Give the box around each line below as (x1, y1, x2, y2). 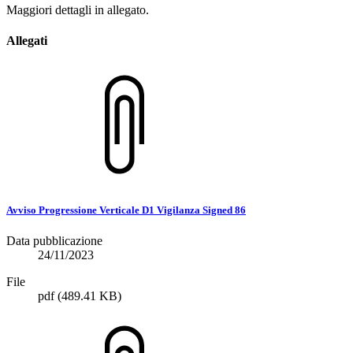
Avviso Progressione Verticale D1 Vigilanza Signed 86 (6, 203, 246, 216)
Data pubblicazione (6, 234, 102, 247)
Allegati (6, 34, 47, 48)
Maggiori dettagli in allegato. (6, 3, 149, 17)
